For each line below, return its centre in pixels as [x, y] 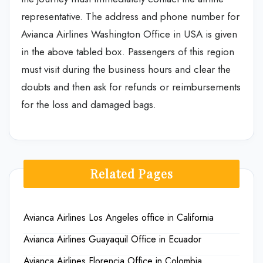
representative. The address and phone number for [130, 16]
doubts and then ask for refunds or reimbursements [131, 87]
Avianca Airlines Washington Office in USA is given [129, 34]
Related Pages [131, 173]
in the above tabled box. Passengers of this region [128, 51]
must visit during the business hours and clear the [126, 69]
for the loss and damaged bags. [89, 104]
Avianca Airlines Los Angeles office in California [119, 218]
